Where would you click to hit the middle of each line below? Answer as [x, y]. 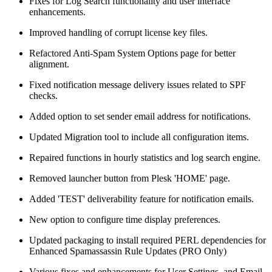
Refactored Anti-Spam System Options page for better [132, 53]
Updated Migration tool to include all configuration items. [139, 137]
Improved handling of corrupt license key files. [118, 33]
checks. [43, 96]
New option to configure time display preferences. [125, 220]
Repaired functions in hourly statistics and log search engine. [145, 158]
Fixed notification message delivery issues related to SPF [138, 85]
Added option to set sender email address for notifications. [140, 117]
